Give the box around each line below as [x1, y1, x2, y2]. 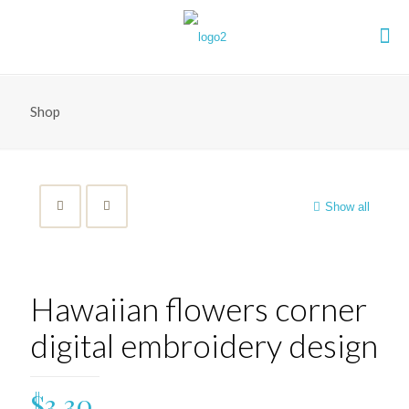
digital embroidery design [30, 325, 378, 364]
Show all [325, 199, 370, 214]
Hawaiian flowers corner [30, 288, 367, 328]
